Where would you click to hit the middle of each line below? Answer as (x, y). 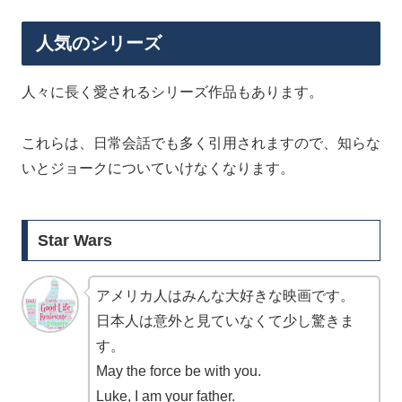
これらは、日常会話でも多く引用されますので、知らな (201, 144)
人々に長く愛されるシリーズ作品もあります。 (172, 92)
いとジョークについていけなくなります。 (158, 169)
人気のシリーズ (99, 44)
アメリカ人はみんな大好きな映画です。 (225, 295)
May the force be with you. (179, 371)
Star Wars (74, 241)
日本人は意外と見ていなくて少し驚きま (225, 320)
